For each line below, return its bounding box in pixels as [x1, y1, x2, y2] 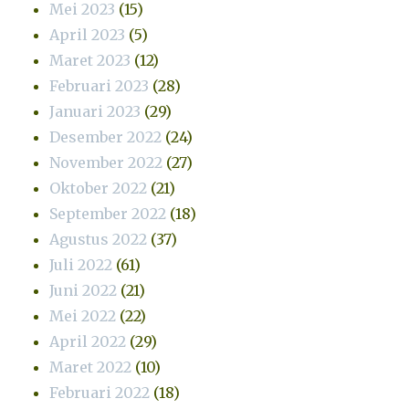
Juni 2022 [49, 280, 118, 299]
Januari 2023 [49, 101, 142, 121]
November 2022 [49, 152, 163, 172]
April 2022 [49, 331, 127, 351]
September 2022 [49, 204, 167, 223]
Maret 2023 [49, 50, 131, 69]
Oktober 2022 [49, 178, 148, 197]
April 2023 [49, 25, 126, 44]
